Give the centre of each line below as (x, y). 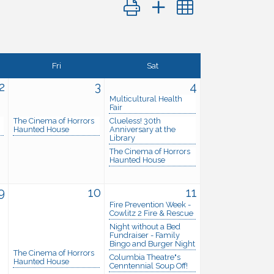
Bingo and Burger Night (152, 243)
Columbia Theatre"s (145, 257)
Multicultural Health (146, 98)
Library (122, 138)
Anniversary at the (143, 129)
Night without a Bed (145, 226)
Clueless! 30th (135, 120)
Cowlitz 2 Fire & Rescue (151, 213)
